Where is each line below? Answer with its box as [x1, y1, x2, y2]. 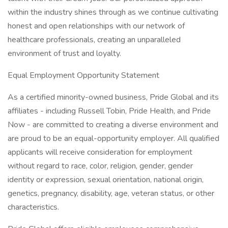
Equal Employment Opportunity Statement [8, 70, 159, 81]
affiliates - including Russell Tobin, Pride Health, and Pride [8, 105, 211, 117]
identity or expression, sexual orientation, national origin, [8, 174, 204, 185]
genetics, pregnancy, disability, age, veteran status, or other [8, 188, 214, 199]
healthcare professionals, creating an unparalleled [8, 34, 181, 45]
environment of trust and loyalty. [8, 48, 121, 59]
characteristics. [8, 202, 59, 213]
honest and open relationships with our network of [8, 20, 185, 32]
